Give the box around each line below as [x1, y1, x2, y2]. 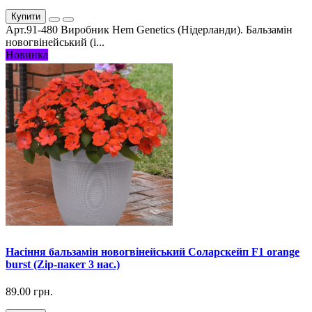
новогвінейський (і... [6, 36, 104, 48]
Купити [11, 10, 40, 22]
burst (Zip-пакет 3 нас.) [6, 258, 120, 270]
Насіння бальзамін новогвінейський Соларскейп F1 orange [6, 245, 299, 258]
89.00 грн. [6, 286, 53, 298]
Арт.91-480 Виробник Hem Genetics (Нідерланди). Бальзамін [6, 23, 292, 36]
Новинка [6, 48, 48, 61]
